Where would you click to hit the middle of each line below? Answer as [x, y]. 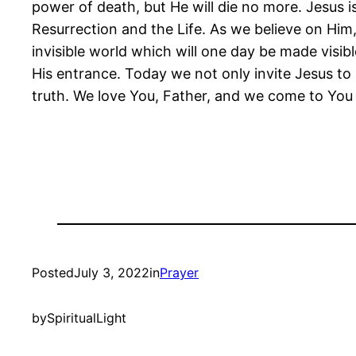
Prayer [179, 273]
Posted [53, 273]
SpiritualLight [87, 318]
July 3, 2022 [112, 273]
